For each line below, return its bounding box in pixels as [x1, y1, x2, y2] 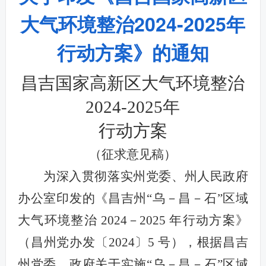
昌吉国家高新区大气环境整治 [21, 74, 245, 93]
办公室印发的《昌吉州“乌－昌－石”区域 [17, 191, 249, 205]
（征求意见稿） [89, 147, 177, 161]
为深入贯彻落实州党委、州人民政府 [43, 169, 249, 183]
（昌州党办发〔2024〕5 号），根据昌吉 [17, 235, 249, 249]
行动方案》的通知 [56, 39, 209, 66]
